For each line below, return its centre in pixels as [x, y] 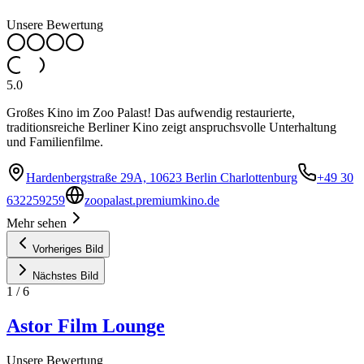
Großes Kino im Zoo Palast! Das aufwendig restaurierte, [151, 112]
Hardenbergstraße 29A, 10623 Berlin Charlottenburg [162, 177]
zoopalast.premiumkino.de [152, 200]
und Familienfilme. [55, 141]
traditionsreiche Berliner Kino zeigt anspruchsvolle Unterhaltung [171, 127]
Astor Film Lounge [86, 325]
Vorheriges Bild [68, 249]
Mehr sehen [37, 223]
